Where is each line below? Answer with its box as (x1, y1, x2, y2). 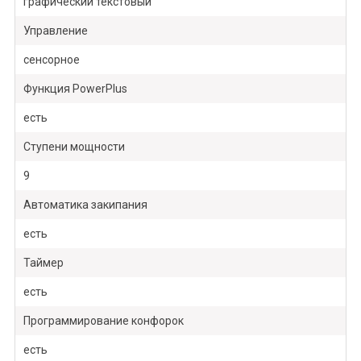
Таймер (23, 256, 64, 270)
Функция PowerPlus (23, 82, 127, 96)
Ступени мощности (23, 140, 125, 154)
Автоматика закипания (23, 198, 147, 212)
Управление (23, 24, 88, 38)
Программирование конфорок (23, 314, 184, 328)
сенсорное (23, 53, 80, 67)
